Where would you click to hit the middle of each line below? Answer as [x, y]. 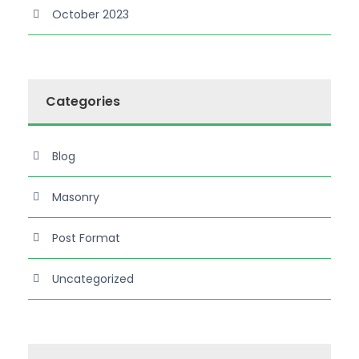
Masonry [76, 197]
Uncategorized [93, 279]
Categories [83, 101]
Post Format [86, 238]
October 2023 [91, 14]
